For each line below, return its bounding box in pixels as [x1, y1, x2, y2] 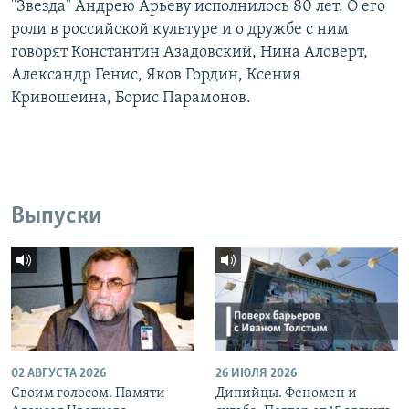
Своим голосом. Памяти [11, 385, 165, 401]
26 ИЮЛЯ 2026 [215, 366, 297, 381]
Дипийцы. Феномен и [215, 385, 357, 401]
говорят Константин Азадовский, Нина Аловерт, [11, 43, 368, 61]
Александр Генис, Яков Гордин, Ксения [11, 66, 300, 84]
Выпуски [11, 204, 102, 229]
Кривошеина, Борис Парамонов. [11, 89, 251, 107]
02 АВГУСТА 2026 [11, 366, 106, 381]
